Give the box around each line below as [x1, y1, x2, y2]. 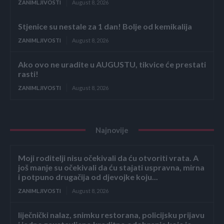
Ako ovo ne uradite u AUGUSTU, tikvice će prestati [18, 59, 206, 69]
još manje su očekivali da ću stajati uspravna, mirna [18, 162, 204, 172]
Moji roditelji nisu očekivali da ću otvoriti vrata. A [18, 152, 198, 162]
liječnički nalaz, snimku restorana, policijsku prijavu [18, 209, 204, 219]
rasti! [18, 68, 38, 78]
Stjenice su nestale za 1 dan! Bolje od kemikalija [18, 21, 192, 31]
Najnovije [95, 125, 128, 134]
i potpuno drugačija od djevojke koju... [18, 171, 158, 181]
